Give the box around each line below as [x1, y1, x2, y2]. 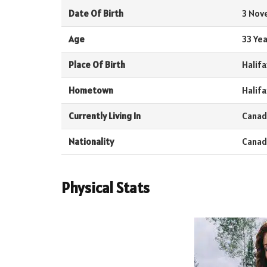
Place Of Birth [68, 59, 125, 71]
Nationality [68, 136, 114, 148]
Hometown [68, 85, 113, 97]
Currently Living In [68, 110, 141, 122]
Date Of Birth [68, 8, 123, 20]
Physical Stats [61, 178, 150, 197]
